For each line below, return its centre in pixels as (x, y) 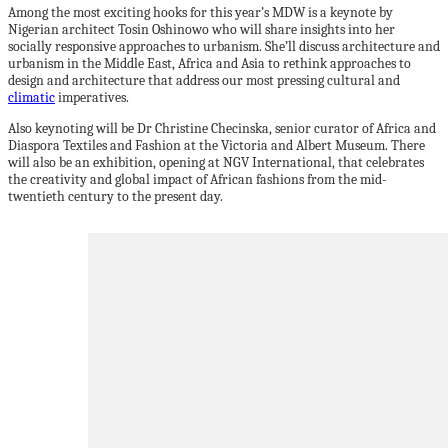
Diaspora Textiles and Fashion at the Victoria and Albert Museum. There (216, 145)
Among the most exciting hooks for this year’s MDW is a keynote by (200, 12)
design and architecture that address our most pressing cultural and (204, 80)
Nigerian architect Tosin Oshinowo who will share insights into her (201, 29)
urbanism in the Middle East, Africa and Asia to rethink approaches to (209, 63)
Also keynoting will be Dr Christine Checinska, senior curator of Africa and (222, 128)
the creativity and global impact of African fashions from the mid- (197, 179)
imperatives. (92, 97)
